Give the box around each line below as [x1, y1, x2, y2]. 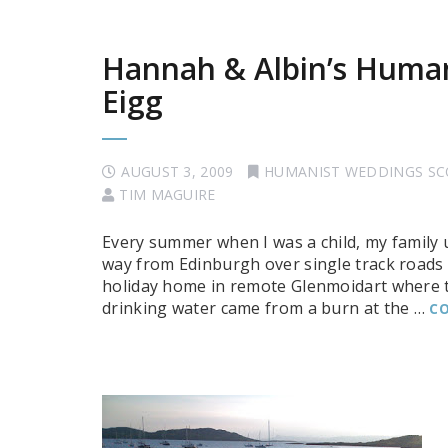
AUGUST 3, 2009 [121, 162, 234, 181]
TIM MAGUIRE [119, 185, 216, 204]
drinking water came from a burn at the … [102, 297, 430, 319]
